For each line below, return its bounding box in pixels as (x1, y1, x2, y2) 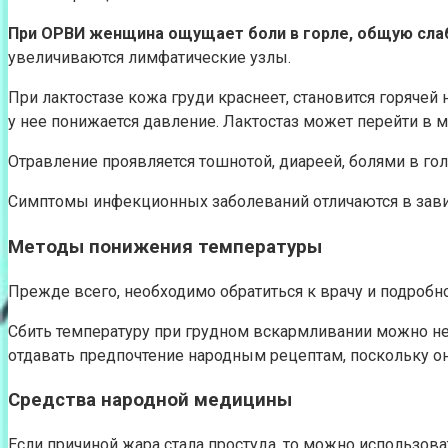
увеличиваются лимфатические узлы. (8, 48, 291, 68)
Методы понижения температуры (8, 235, 322, 258)
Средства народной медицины (8, 389, 292, 412)
